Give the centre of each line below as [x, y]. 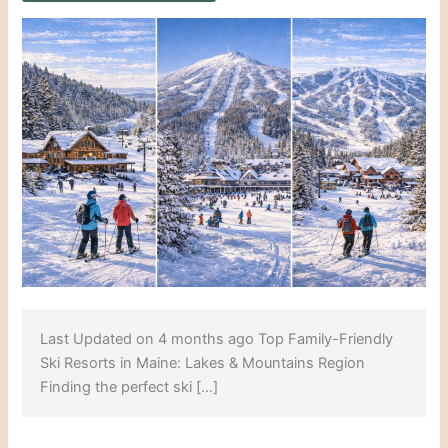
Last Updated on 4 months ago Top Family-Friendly [217, 338]
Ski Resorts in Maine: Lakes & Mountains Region [203, 362]
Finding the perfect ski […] [129, 386]
